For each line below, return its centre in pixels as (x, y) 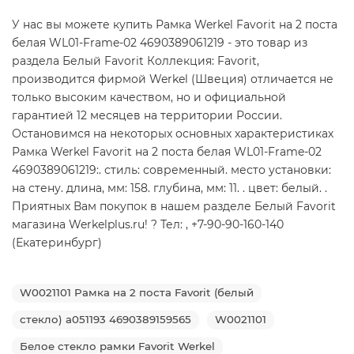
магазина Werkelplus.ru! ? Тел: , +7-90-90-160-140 (148, 224)
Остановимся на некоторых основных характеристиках (173, 133)
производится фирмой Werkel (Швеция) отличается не (173, 79)
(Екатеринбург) (57, 242)
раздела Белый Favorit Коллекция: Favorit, (136, 60)
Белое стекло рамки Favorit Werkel (117, 346)
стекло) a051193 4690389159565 (105, 319)
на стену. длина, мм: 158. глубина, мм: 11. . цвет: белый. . (169, 188)
